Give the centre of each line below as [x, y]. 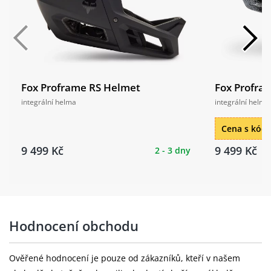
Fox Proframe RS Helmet [81, 87]
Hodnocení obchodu [74, 225]
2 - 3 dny [173, 150]
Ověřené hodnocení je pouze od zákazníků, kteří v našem [125, 258]
